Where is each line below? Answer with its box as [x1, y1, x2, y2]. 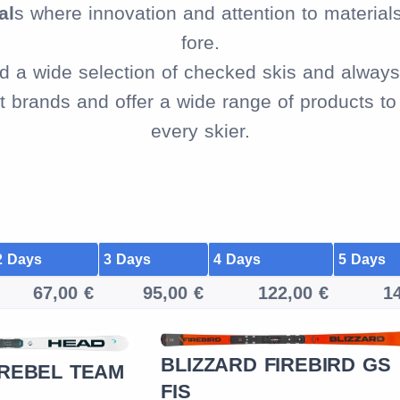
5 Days [337, 252, 386, 267]
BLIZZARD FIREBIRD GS [161, 353, 391, 376]
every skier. [150, 121, 250, 141]
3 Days [103, 252, 151, 267]
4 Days [212, 252, 261, 267]
